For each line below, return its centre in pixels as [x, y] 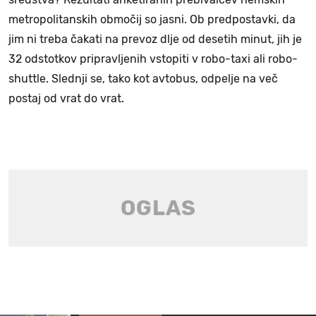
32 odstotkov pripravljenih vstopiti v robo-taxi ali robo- [153, 59]
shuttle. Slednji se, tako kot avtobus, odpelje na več [143, 78]
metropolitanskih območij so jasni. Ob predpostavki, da [152, 19]
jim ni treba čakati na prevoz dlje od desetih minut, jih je [155, 39]
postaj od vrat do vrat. [66, 98]
